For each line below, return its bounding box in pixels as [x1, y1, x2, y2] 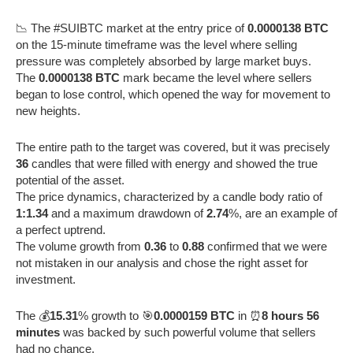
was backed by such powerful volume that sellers [60, 325, 316, 339]
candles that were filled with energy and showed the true [28, 156, 318, 170]
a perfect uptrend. [16, 222, 106, 236]
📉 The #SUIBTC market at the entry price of [16, 20, 247, 35]
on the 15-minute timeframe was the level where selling [16, 37, 297, 51]
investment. [16, 272, 76, 286]
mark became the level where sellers [120, 70, 312, 84]
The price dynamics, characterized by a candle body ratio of [16, 189, 322, 203]
